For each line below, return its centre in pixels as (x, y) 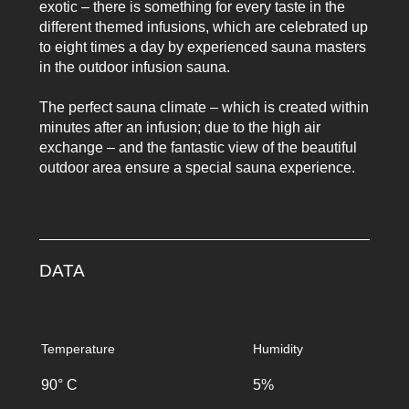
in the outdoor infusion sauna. (134, 67)
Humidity (278, 349)
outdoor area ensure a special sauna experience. (197, 167)
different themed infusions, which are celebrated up (203, 26)
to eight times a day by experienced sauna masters (202, 47)
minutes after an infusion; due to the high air (179, 127)
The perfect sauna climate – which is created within (204, 107)
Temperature (78, 349)
